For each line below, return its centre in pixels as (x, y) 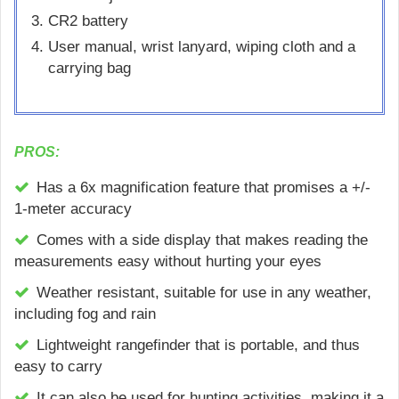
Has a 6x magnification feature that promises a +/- (204, 188)
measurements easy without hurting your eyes (168, 262)
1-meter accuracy (73, 209)
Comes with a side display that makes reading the (202, 240)
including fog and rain (85, 314)
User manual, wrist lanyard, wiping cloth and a (202, 47)
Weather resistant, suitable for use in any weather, (204, 293)
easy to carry (58, 367)
